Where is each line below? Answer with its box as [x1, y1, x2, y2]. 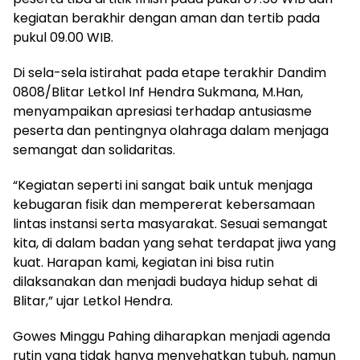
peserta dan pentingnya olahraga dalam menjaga [13, 121, 329, 140]
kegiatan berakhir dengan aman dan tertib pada [13, 8, 320, 27]
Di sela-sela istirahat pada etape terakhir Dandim [13, 63, 326, 82]
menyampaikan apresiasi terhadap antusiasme [13, 101, 312, 121]
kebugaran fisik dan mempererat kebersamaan [13, 194, 315, 214]
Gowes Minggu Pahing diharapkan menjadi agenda [13, 326, 330, 346]
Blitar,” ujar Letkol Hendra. [13, 291, 173, 310]
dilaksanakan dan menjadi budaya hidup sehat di [13, 272, 317, 291]
